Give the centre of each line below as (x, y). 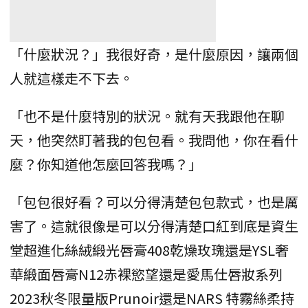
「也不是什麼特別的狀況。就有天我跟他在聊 (147, 116)
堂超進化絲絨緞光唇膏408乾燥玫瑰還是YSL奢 (149, 250)
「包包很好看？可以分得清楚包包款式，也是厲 (154, 202)
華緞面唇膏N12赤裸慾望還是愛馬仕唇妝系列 (146, 274)
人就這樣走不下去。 (71, 78)
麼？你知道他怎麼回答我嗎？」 (106, 164)
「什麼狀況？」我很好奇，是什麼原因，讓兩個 (154, 54)
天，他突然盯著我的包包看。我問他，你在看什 (154, 140)
